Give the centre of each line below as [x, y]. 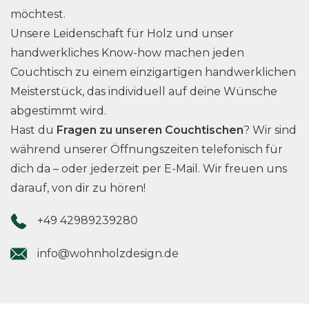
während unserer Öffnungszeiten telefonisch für [147, 149]
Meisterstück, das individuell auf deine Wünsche [144, 91]
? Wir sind [270, 130]
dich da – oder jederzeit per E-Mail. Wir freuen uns [149, 169]
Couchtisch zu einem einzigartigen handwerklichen [153, 72]
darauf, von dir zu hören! [78, 188]
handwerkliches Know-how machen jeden [127, 53]
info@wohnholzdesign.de [108, 254]
